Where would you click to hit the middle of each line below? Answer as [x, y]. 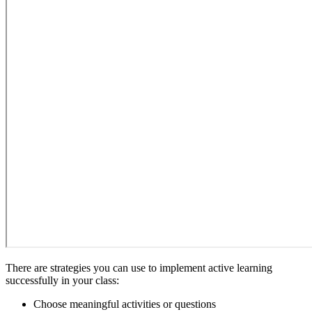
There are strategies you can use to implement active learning [139, 268]
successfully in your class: [62, 281]
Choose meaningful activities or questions [125, 304]
